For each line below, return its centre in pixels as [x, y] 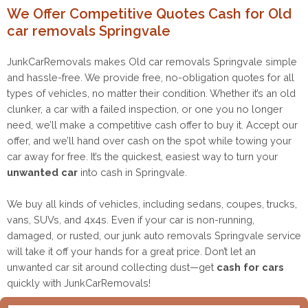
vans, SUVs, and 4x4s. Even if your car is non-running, [131, 220]
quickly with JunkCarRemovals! [79, 283]
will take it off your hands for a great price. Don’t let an [131, 252]
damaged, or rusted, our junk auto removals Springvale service [154, 236]
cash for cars [250, 267]
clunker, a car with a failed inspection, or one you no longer [145, 109]
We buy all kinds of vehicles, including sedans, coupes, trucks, [152, 204]
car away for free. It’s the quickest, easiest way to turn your [142, 156]
